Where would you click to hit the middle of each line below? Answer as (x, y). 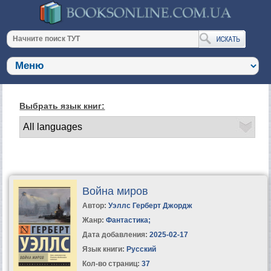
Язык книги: (103, 249)
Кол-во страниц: (111, 263)
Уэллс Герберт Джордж (150, 205)
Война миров (115, 191)
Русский (140, 249)
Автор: (95, 205)
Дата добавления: (115, 234)
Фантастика (127, 220)
